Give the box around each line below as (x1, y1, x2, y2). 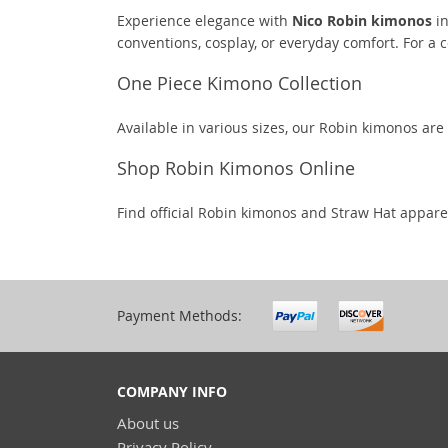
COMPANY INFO (117, 382, 227, 401)
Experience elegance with (117, 11, 292, 30)
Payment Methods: (117, 306, 242, 325)
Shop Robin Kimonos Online (117, 156, 355, 180)
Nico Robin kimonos (292, 11, 432, 30)
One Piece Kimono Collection (117, 71, 362, 95)
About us (117, 413, 179, 433)
